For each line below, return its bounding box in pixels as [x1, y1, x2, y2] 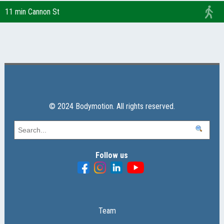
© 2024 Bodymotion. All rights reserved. [48, 101, 175, 111]
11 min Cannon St [4, 6, 59, 16]
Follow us [95, 150, 128, 160]
